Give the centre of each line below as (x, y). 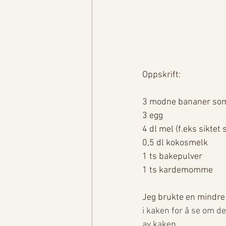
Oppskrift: (162, 75)
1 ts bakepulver (172, 156)
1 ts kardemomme (178, 170)
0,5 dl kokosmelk (175, 143)
